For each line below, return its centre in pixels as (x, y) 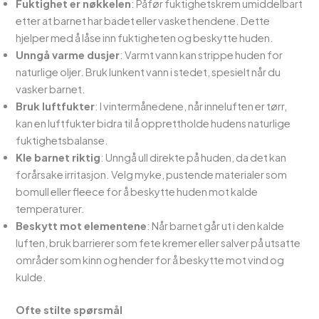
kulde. (31, 277)
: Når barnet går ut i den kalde (216, 226)
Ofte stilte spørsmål (69, 310)
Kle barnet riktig (58, 158)
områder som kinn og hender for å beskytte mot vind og (150, 260)
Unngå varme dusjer (68, 55)
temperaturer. (51, 209)
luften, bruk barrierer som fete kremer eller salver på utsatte (158, 243)
